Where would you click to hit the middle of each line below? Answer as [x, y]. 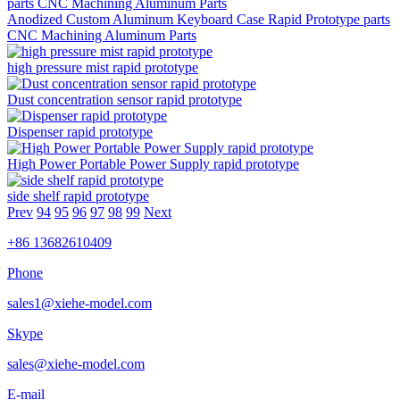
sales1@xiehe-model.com [79, 303]
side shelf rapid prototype [78, 196]
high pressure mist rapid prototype [103, 67]
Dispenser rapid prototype [80, 131]
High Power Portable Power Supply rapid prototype [153, 163]
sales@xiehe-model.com [76, 363]
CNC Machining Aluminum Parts [102, 35]
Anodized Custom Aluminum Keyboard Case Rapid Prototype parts [199, 19]
